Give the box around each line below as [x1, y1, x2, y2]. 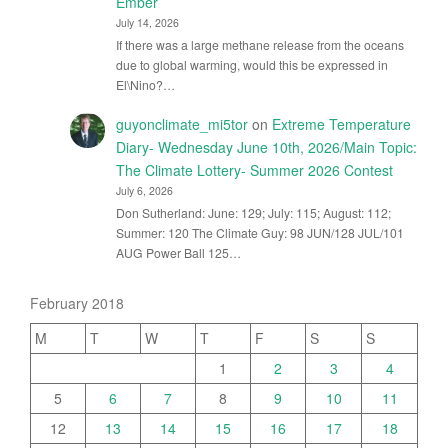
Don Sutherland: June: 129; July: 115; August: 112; [115, 204, 391, 222]
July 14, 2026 [115, 15, 179, 31]
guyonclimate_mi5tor [115, 113, 248, 134]
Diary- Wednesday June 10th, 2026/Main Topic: [115, 136, 417, 157]
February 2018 [30, 293, 124, 314]
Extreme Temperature [271, 113, 411, 134]
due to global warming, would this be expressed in [115, 56, 388, 74]
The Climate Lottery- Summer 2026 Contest [115, 159, 393, 180]
